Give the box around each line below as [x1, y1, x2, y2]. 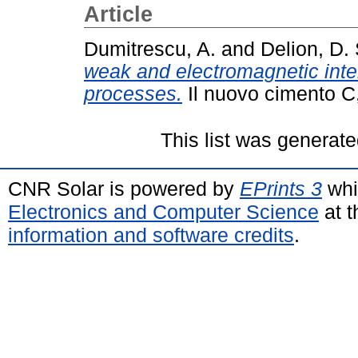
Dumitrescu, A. [84, 38, 216, 60]
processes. [84, 82, 182, 105]
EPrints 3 [240, 177, 322, 200]
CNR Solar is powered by [8, 177, 240, 200]
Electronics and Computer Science [8, 200, 319, 223]
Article [84, 2, 153, 26]
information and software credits [8, 223, 294, 246]
